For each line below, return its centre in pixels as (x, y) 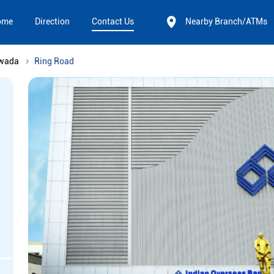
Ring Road (54, 61)
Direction (52, 22)
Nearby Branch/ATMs (226, 22)
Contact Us (113, 22)
